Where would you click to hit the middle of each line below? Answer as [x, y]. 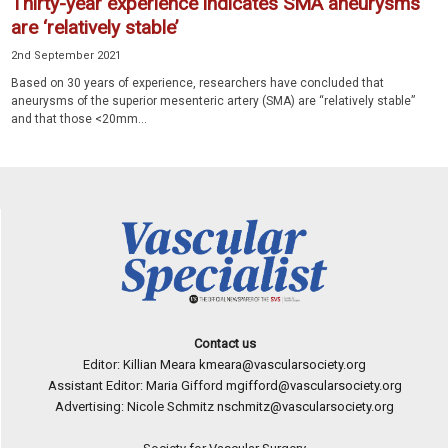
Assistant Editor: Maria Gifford [136, 386]
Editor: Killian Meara [141, 365]
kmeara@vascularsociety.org [282, 365]
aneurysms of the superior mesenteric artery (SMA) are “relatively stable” [213, 101]
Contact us [224, 344]
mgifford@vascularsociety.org [313, 386]
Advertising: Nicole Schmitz [136, 407]
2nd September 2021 [66, 56]
